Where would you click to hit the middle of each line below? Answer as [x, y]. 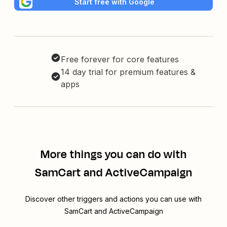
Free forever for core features [120, 60]
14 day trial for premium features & [128, 72]
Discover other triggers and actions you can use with [113, 199]
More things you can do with [113, 155]
